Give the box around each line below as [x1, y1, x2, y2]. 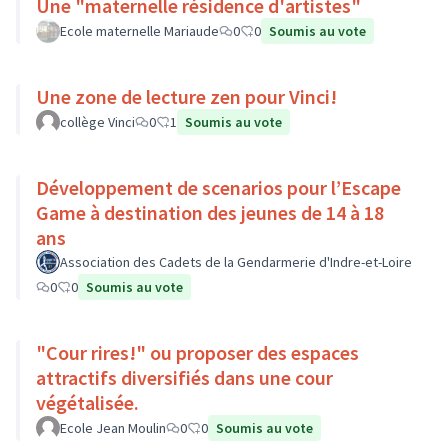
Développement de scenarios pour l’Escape [36, 175, 401, 200]
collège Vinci [60, 113, 135, 131]
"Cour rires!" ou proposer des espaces [36, 340, 359, 365]
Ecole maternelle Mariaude [60, 22, 219, 40]
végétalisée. [36, 390, 139, 415]
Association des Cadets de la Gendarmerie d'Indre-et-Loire [60, 253, 412, 271]
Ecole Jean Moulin [60, 419, 166, 437]
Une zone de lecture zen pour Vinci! [36, 84, 337, 109]
